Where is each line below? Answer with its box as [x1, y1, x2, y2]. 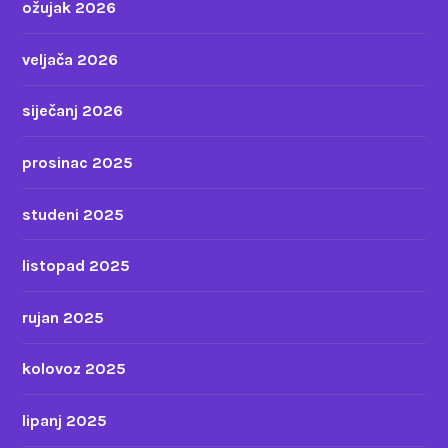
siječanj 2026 [22, 101, 124, 121]
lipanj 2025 [22, 410, 108, 430]
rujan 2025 [22, 307, 105, 327]
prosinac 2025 [22, 153, 134, 173]
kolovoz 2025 [22, 359, 127, 379]
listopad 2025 [22, 256, 131, 276]
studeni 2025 [22, 204, 125, 224]
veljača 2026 [22, 49, 119, 69]
